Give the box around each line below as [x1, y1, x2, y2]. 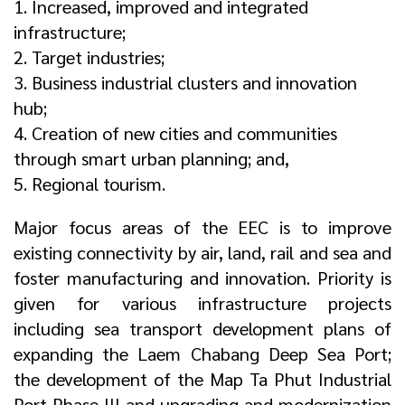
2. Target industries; [14, 45, 165, 69]
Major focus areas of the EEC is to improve [14, 215, 391, 239]
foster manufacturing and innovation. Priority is [14, 266, 391, 289]
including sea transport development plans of [14, 316, 391, 340]
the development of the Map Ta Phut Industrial [14, 367, 391, 391]
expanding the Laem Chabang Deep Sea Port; [14, 342, 391, 365]
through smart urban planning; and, [14, 146, 289, 170]
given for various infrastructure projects [14, 291, 391, 315]
